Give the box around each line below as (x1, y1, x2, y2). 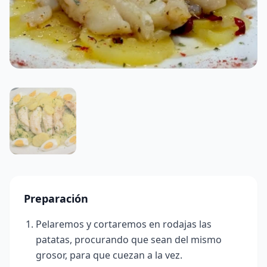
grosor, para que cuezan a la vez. (36, 248, 182, 262)
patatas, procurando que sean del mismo (36, 232, 222, 246)
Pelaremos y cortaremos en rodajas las (36, 217, 212, 231)
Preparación (24, 191, 88, 206)
